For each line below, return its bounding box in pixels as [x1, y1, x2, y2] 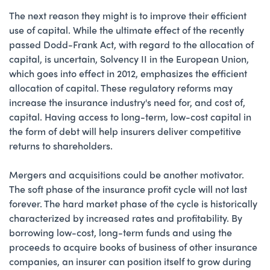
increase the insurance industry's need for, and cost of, [9, 95, 245, 109]
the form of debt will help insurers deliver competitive [9, 124, 241, 138]
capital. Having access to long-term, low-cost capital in [9, 109, 251, 124]
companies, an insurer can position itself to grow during [9, 254, 251, 268]
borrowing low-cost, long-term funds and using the [9, 225, 232, 239]
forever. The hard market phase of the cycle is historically [9, 196, 257, 210]
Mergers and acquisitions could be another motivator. [9, 167, 244, 181]
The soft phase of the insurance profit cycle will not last [9, 181, 247, 196]
